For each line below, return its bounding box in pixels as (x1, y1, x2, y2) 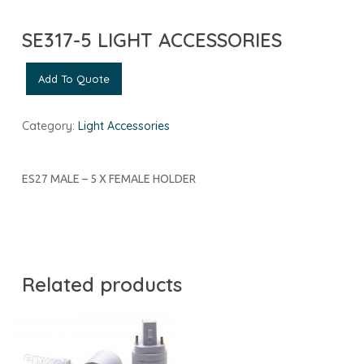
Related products (21, 271, 182, 297)
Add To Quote (37, 71, 110, 85)
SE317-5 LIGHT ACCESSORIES (21, 27, 282, 52)
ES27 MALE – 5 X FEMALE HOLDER (21, 171, 196, 185)
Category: (21, 118, 78, 133)
